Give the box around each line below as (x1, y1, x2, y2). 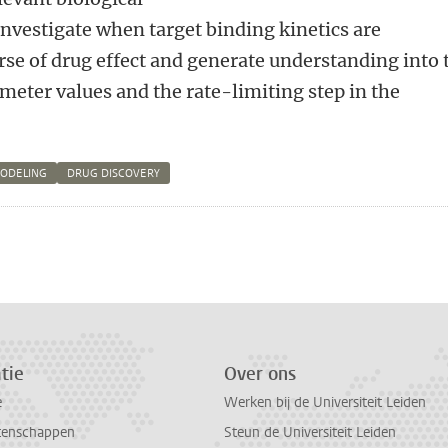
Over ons (224, 362, 296, 386)
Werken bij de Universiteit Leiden (224, 393, 426, 413)
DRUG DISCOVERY (67, 166, 161, 181)
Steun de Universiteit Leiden (224, 422, 396, 442)
